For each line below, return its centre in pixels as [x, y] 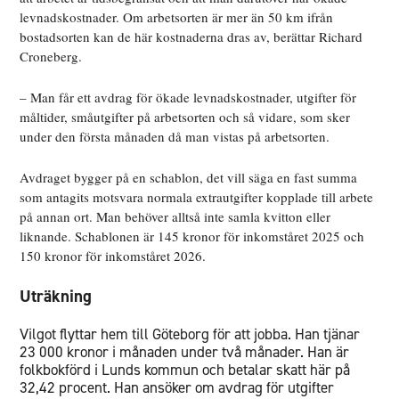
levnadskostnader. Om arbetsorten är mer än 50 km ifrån [177, 17]
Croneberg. [53, 57]
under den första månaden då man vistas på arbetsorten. [175, 137]
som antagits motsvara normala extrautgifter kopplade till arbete [197, 197]
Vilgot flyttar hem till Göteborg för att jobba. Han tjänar [190, 334]
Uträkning [56, 297]
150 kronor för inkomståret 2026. [113, 256]
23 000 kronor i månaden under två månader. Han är [185, 352]
